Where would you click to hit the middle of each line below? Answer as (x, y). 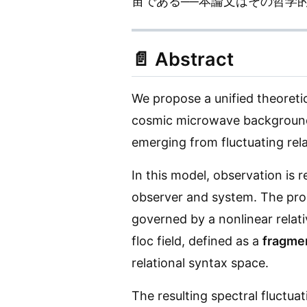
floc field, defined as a (197, 241)
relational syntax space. (200, 263)
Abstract (194, 60)
